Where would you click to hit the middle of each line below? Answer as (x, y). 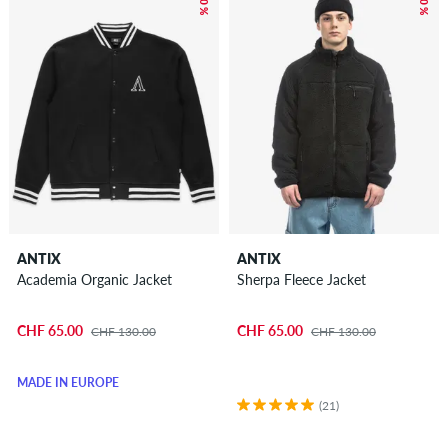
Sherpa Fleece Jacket (301, 279)
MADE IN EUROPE (67, 383)
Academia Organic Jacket (94, 279)
